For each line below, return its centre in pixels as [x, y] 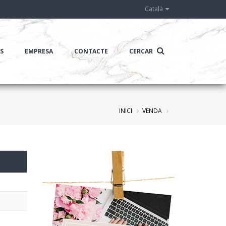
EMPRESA [39, 51]
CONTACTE [91, 51]
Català [155, 9]
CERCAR [142, 51]
